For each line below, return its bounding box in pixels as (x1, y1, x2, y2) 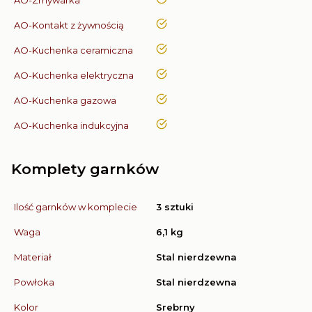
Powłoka (14, 276, 54, 288)
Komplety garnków (11, 159, 159, 178)
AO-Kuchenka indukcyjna (14, 119, 129, 131)
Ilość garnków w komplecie (14, 201, 137, 212)
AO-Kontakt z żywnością (14, 19, 124, 31)
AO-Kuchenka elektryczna (14, 69, 134, 81)
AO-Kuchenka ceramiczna (14, 44, 133, 56)
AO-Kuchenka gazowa (14, 94, 116, 106)
